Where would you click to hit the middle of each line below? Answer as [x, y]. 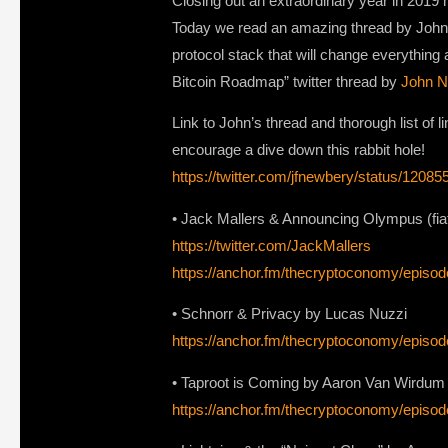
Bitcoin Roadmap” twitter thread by [286, 81]
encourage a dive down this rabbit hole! [298, 150]
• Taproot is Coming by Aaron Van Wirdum [308, 382]
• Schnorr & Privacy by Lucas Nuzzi [289, 314]
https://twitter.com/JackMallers [271, 245]
